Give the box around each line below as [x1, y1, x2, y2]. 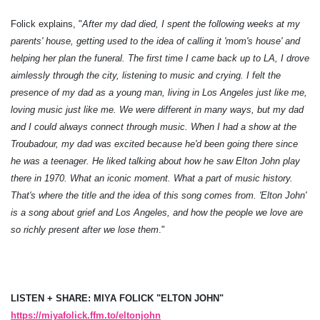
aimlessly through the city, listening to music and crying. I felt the [11, 69, 281, 81]
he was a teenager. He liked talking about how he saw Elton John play [11, 155, 300, 166]
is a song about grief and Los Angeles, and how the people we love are [11, 206, 303, 218]
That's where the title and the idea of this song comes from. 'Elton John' [11, 189, 306, 201]
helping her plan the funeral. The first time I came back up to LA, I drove [11, 52, 309, 64]
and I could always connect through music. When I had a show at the [11, 121, 296, 132]
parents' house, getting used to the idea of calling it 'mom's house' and [11, 35, 300, 46]
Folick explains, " [11, 18, 82, 29]
